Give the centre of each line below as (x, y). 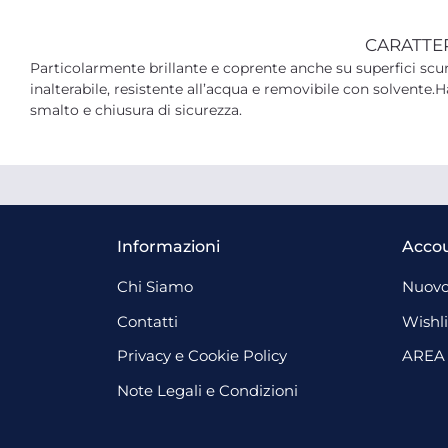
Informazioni (168, 247)
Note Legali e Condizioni (207, 390)
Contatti (147, 321)
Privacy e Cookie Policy (202, 356)
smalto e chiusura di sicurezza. (136, 110)
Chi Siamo (155, 287)
